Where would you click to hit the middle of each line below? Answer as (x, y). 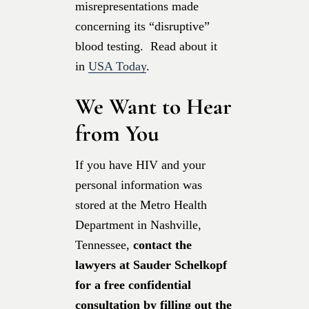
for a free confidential (133, 285)
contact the (162, 245)
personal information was (139, 185)
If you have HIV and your (140, 165)
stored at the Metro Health (141, 205)
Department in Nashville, (138, 225)
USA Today (117, 66)
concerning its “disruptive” (142, 26)
